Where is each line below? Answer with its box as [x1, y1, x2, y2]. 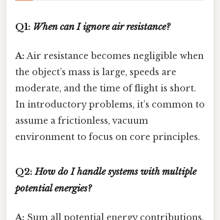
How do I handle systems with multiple [35, 165, 196, 177]
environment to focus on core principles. [15, 131, 200, 142]
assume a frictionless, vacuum [15, 115, 148, 126]
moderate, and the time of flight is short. [15, 82, 196, 94]
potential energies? [15, 182, 92, 194]
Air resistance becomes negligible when [25, 50, 204, 61]
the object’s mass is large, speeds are [15, 66, 176, 78]
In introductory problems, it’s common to [15, 99, 205, 110]
